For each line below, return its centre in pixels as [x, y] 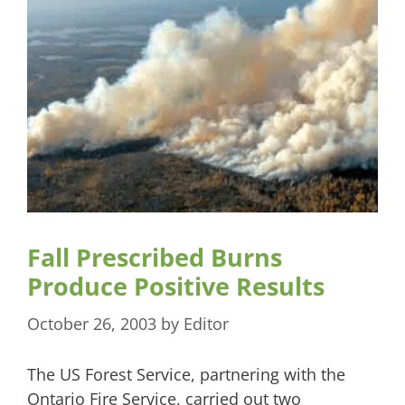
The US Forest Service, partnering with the [186, 375]
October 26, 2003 [92, 324]
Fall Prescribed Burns [155, 258]
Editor [206, 324]
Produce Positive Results [176, 287]
